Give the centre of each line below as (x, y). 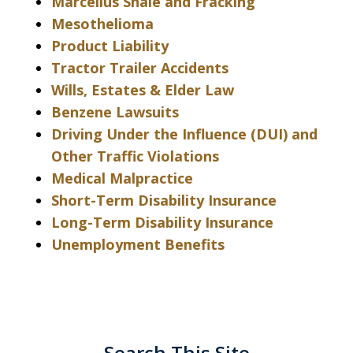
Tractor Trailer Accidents (140, 68)
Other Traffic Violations (135, 156)
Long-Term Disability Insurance (162, 223)
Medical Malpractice (122, 178)
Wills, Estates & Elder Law (143, 90)
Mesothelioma (102, 24)
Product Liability (110, 46)
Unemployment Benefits (138, 245)
